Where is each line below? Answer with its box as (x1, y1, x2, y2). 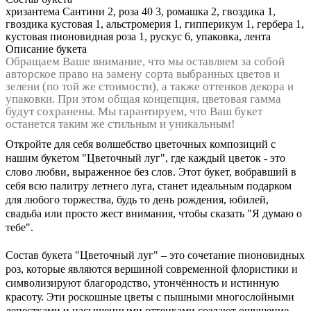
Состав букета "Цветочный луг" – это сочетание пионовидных (6, 249, 305, 261)
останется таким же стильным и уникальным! (6, 117, 235, 131)
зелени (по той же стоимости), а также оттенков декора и (6, 79, 294, 93)
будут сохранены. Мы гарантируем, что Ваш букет (6, 104, 262, 118)
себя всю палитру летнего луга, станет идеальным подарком (6, 179, 292, 192)
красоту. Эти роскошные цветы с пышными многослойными (6, 290, 294, 303)
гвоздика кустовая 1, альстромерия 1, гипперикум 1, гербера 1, (6, 17, 304, 30)
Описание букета (6, 42, 87, 55)
